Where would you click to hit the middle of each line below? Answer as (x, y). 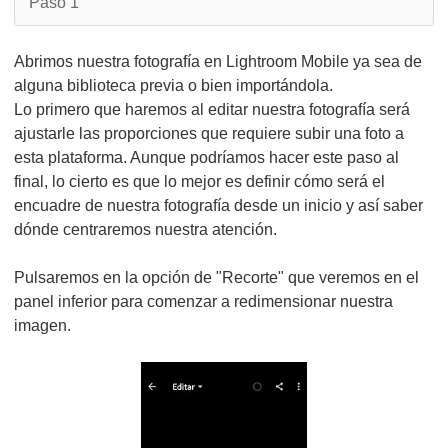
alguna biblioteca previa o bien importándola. (173, 85)
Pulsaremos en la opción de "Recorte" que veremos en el (216, 277)
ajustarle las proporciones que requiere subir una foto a (209, 133)
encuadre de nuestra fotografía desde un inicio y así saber (218, 205)
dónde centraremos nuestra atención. (145, 229)
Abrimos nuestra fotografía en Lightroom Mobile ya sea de (218, 61)
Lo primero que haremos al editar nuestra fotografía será (212, 109)
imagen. (42, 325)
